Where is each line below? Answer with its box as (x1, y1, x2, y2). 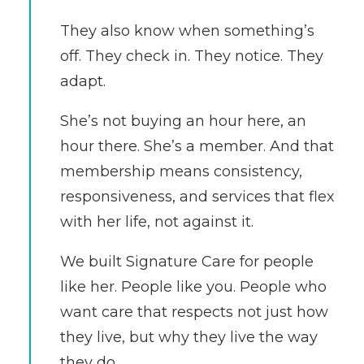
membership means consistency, (60, 162, 302, 180)
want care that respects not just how (60, 303, 328, 321)
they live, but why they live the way (60, 328, 318, 346)
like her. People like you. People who (60, 278, 327, 296)
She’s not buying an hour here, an (60, 112, 306, 130)
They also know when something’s (60, 22, 314, 40)
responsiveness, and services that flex (60, 188, 335, 206)
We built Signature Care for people (60, 253, 314, 271)
